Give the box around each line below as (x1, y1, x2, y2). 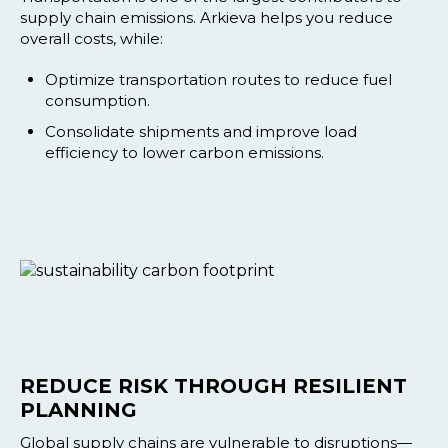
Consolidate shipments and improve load (45, 121, 357, 141)
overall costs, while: (20, 28, 163, 48)
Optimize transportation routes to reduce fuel (45, 69, 392, 89)
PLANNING (20, 398, 137, 423)
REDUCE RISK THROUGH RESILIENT (20, 374, 407, 399)
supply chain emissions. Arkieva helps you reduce (20, 7, 393, 27)
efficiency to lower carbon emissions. (45, 142, 324, 162)
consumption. (45, 90, 150, 110)
